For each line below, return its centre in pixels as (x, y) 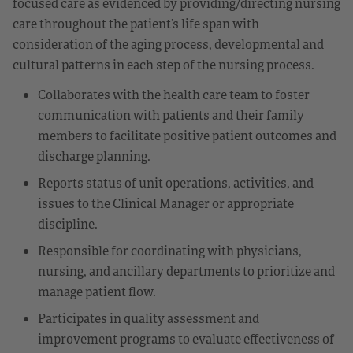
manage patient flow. (97, 291)
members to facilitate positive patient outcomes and (187, 135)
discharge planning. (94, 156)
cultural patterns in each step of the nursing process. (163, 64)
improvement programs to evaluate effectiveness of (186, 338)
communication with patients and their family (171, 115)
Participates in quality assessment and (149, 318)
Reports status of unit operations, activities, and (176, 182)
